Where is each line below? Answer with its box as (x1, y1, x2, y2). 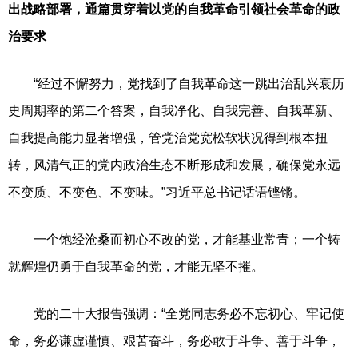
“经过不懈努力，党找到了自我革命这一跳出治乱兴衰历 (8, 76, 344, 90)
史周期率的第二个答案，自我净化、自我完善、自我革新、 (8, 103, 340, 117)
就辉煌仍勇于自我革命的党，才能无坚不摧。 (8, 259, 264, 273)
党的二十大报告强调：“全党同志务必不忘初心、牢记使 (8, 306, 344, 320)
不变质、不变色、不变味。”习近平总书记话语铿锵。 (8, 185, 306, 199)
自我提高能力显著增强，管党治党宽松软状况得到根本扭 (8, 130, 328, 145)
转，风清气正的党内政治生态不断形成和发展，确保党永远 (8, 157, 340, 172)
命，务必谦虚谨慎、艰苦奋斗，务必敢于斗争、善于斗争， (8, 333, 340, 348)
